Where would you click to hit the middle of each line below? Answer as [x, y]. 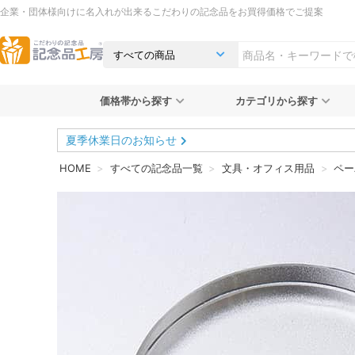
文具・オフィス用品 [268, 168]
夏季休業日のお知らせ [121, 140]
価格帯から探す [136, 101]
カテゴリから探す [276, 101]
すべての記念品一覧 [156, 168]
